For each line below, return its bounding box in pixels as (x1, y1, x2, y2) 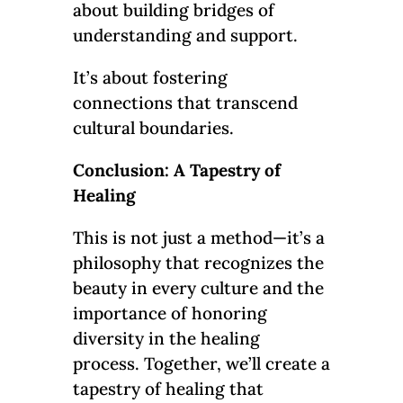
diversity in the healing (72, 327, 260, 350)
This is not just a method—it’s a (72, 227, 325, 249)
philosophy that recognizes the (72, 252, 324, 274)
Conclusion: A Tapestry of (72, 159, 281, 182)
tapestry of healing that (72, 378, 264, 400)
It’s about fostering (72, 67, 228, 89)
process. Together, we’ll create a (72, 353, 330, 375)
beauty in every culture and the (72, 277, 324, 300)
